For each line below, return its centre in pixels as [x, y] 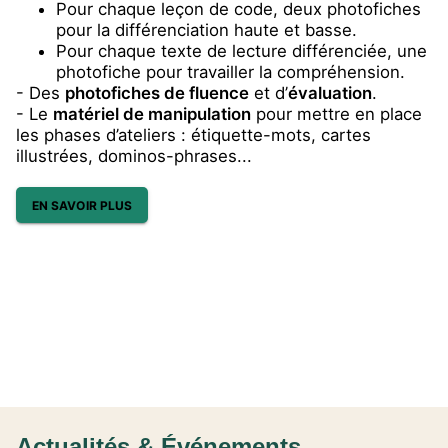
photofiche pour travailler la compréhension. [230, 72]
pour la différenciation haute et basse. [206, 30]
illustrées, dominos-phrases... [134, 156]
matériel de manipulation [152, 114]
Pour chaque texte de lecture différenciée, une [241, 51]
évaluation [330, 93]
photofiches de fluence [157, 93]
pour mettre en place [336, 114]
